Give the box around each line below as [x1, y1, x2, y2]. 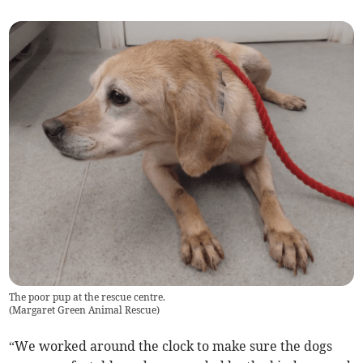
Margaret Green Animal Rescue [12, 304, 157, 317]
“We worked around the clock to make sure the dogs [9, 338, 333, 355]
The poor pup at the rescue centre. [9, 291, 166, 304]
